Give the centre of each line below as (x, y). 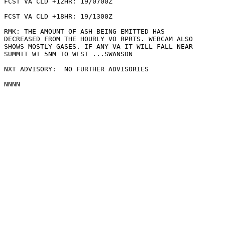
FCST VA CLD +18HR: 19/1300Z (60, 16)
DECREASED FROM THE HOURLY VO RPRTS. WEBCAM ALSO (98, 39)
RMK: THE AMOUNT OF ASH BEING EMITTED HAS (84, 31)
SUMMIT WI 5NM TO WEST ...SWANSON (68, 54)
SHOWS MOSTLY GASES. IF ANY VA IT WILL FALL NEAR (98, 46)
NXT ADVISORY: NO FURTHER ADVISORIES (76, 69)
